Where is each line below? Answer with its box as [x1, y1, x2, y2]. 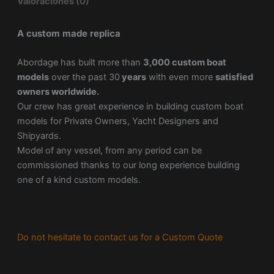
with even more [146, 71, 215, 83]
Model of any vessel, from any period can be [17, 144, 202, 156]
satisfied [215, 71, 253, 83]
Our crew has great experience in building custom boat [17, 100, 243, 112]
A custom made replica [17, 28, 120, 40]
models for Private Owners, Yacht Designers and [17, 115, 218, 127]
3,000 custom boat [143, 56, 226, 68]
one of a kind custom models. [17, 174, 141, 185]
